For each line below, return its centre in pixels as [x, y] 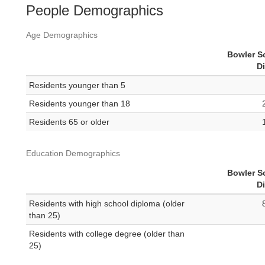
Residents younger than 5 [77, 85]
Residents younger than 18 [80, 104]
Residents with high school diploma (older [107, 204]
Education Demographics [73, 153]
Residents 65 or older [69, 122]
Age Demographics [62, 35]
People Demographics [95, 11]
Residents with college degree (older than [107, 234]
